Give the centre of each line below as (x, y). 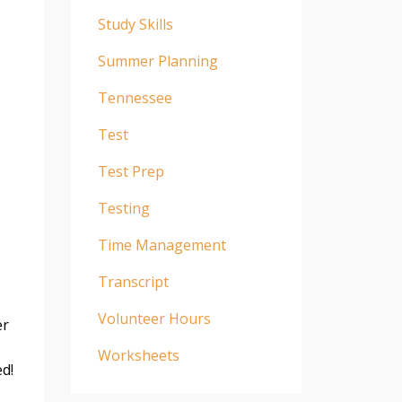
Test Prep (131, 171)
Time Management (162, 245)
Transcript (133, 281)
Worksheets (138, 355)
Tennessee (135, 97)
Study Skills (135, 24)
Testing (123, 208)
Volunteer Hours (154, 318)
